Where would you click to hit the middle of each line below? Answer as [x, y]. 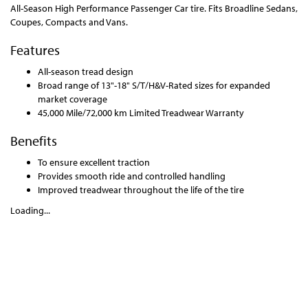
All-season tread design [86, 71]
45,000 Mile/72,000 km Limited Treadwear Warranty [141, 113]
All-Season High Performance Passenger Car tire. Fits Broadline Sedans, [154, 8]
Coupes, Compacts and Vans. [69, 22]
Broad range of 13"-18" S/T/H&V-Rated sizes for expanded [154, 85]
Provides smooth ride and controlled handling [132, 176]
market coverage [73, 99]
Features [35, 50]
